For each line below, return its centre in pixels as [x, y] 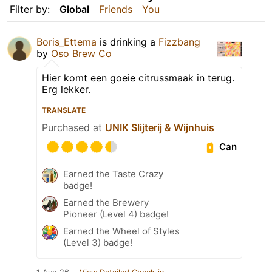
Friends [116, 9]
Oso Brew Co [81, 53]
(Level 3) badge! [98, 242]
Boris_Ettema [66, 42]
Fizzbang [179, 42]
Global [74, 9]
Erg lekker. [66, 89]
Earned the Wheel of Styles [121, 231]
